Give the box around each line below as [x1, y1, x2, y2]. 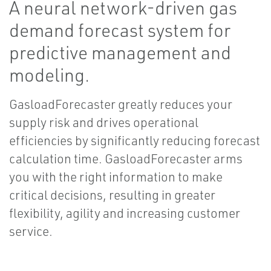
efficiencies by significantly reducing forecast [9, 132, 260, 149]
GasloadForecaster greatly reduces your [9, 96, 232, 113]
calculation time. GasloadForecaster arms [9, 151, 243, 167]
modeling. [9, 64, 90, 87]
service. [9, 223, 53, 240]
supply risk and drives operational [9, 114, 198, 131]
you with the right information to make [9, 169, 223, 185]
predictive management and [9, 41, 231, 64]
